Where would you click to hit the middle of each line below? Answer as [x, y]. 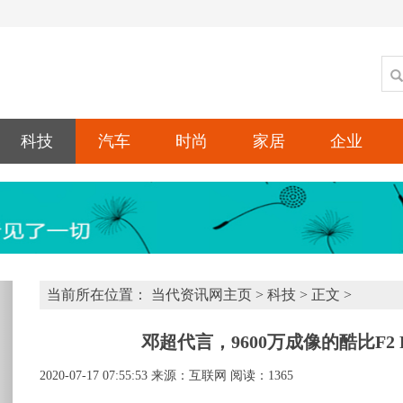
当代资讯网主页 [201, 295]
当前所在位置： [99, 295]
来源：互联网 [189, 376]
